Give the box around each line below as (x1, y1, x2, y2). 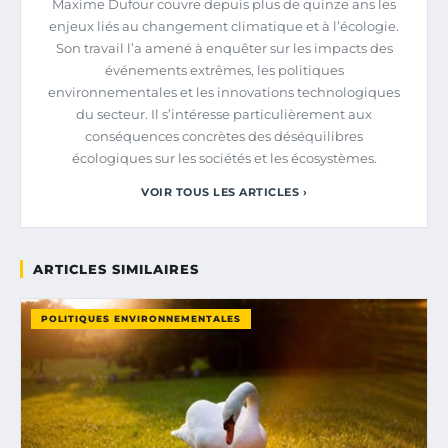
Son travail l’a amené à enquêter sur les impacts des (55, 40, 393, 57)
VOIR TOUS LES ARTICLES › (141, 185, 307, 200)
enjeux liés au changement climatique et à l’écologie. (49, 18, 399, 35)
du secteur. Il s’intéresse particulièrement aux (76, 106, 372, 123)
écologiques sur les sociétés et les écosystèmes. (71, 150, 377, 167)
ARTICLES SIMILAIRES (33, 261, 199, 278)
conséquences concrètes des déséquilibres (85, 128, 363, 145)
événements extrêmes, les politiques (104, 62, 344, 79)
